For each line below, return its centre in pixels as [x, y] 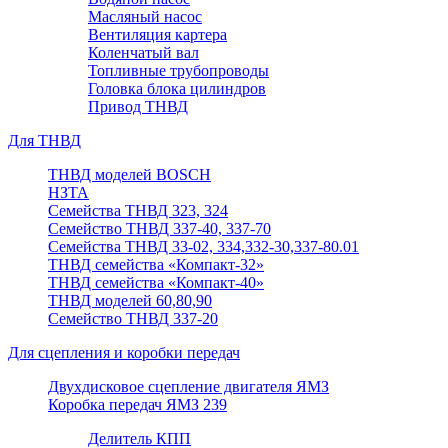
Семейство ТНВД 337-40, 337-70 [159, 228]
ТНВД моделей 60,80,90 [130, 300]
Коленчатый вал [143, 52]
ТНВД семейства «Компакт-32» [156, 264]
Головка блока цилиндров [177, 88]
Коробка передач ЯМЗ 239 [137, 404]
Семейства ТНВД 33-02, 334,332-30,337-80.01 [203, 246]
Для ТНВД [44, 140]
